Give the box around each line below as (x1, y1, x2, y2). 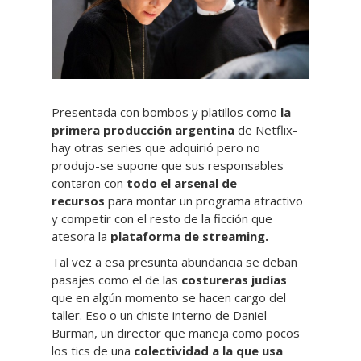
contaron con (52, 175, 127, 191)
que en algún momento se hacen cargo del (52, 289, 286, 305)
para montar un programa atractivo (105, 193, 303, 209)
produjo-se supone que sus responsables (52, 157, 284, 173)
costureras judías (181, 272, 287, 288)
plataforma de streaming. (110, 228, 268, 244)
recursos (52, 193, 105, 209)
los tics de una (52, 342, 131, 359)
